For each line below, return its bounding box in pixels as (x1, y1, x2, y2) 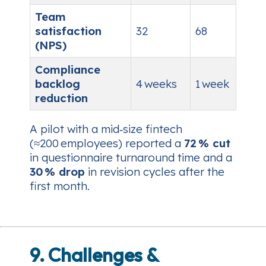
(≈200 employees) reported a (30, 135, 184, 150)
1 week (195, 77, 229, 91)
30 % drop (30, 164, 85, 179)
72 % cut (184, 135, 230, 150)
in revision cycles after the (85, 164, 224, 179)
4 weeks (136, 77, 177, 91)
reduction (35, 91, 88, 106)
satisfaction (35, 24, 102, 39)
